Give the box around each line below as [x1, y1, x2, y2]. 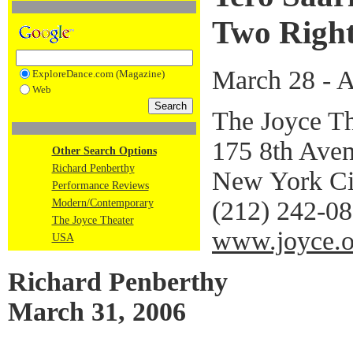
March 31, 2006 [8, 296, 186, 326]
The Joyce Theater [51, 214, 134, 226]
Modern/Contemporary [51, 197, 154, 209]
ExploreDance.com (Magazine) [32, 68, 165, 80]
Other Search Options [51, 145, 157, 157]
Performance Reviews [51, 180, 149, 191]
